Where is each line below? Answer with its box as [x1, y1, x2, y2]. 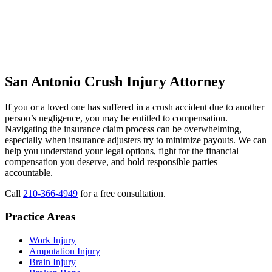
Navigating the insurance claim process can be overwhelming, [5, 123, 242, 134]
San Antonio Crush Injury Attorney [5, 73, 225, 89]
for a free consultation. [78, 188, 166, 199]
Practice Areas [5, 210, 75, 223]
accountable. [5, 167, 53, 178]
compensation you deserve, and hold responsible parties [5, 156, 217, 167]
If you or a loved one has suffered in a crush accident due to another [5, 101, 264, 112]
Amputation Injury [29, 246, 100, 257]
